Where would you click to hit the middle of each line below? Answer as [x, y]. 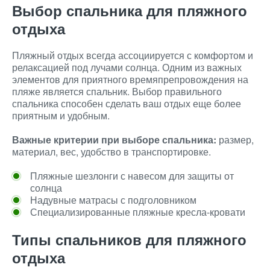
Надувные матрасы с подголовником [113, 200]
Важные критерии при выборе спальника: [114, 140]
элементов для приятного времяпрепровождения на [130, 79]
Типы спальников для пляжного [129, 239]
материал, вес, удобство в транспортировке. [111, 152]
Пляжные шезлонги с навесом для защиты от [132, 176]
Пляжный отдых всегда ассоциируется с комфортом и [133, 55]
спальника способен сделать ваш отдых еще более [127, 103]
